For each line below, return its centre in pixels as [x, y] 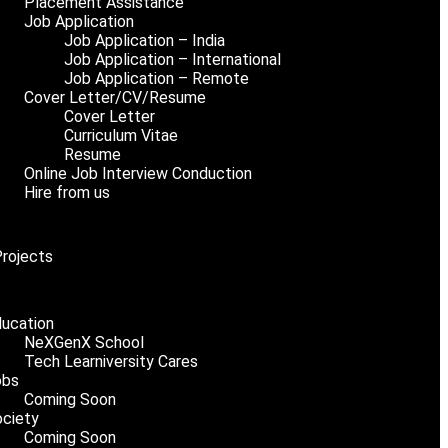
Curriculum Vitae [120, 135]
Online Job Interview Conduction [137, 173]
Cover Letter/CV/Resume [114, 97]
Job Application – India [144, 40]
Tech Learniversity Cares [110, 361]
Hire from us [66, 192]
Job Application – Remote [156, 78]
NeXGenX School [83, 342]
